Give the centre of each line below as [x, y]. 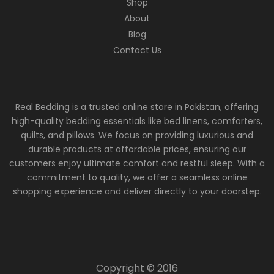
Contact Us [137, 50]
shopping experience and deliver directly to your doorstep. [137, 191]
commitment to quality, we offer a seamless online [137, 177]
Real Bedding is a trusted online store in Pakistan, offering [137, 107]
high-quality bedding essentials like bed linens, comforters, [137, 121]
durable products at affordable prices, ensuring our [137, 149]
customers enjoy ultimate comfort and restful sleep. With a [137, 163]
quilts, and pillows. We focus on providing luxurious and [137, 135]
